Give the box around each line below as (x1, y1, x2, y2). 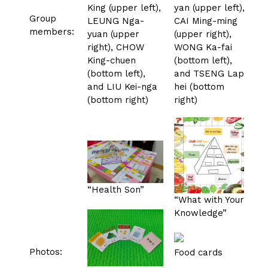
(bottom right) (87, 94, 148, 105)
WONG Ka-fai (174, 41, 232, 53)
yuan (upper (87, 28, 139, 39)
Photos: (29, 246, 62, 257)
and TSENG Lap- (174, 68, 248, 79)
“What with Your (174, 194, 244, 205)
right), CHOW (87, 41, 144, 53)
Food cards (174, 246, 223, 258)
